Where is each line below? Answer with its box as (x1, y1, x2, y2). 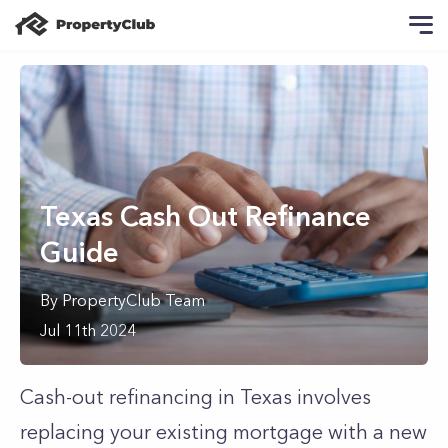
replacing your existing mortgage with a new (20, 420, 427, 444)
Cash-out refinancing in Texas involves (20, 385, 371, 409)
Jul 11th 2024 (40, 320, 136, 340)
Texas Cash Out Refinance (40, 199, 371, 233)
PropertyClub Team (62, 290, 205, 310)
